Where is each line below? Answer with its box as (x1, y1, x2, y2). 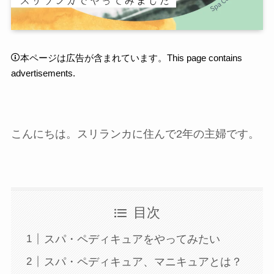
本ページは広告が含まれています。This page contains (20, 53, 242, 63)
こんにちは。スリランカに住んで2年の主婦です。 (10, 128, 259, 141)
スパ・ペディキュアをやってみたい (43, 232, 220, 245)
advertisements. (10, 68, 75, 78)
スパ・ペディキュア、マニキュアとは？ (43, 255, 242, 268)
